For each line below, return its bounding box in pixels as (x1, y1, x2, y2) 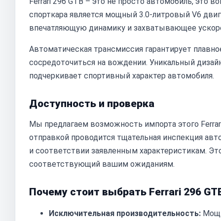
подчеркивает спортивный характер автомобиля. (29, 71, 214, 80)
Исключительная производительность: (49, 209, 201, 218)
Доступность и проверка (29, 98, 154, 110)
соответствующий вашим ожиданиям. (29, 159, 175, 169)
